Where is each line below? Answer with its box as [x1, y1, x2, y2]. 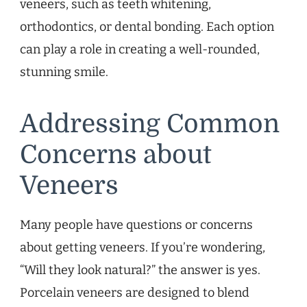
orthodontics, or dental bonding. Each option [20, 19, 274, 34]
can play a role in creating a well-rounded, [20, 41, 260, 57]
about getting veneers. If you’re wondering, [20, 240, 265, 256]
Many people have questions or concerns [20, 217, 253, 233]
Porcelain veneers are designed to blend [20, 285, 249, 301]
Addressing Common [20, 109, 280, 138]
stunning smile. [20, 64, 108, 79]
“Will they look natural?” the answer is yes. [20, 262, 260, 278]
